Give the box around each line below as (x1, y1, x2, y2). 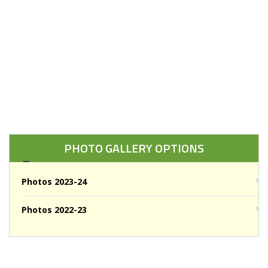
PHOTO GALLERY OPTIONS (64, 138, 204, 157)
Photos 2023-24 (22, 175, 87, 187)
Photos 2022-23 (22, 203, 87, 215)
